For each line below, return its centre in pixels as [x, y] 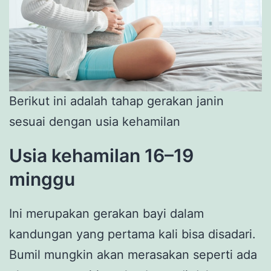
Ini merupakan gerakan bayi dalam [106, 214]
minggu [42, 179]
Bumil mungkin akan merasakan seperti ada [133, 255]
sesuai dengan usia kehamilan [95, 122]
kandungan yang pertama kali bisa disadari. [132, 234]
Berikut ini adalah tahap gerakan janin [116, 101]
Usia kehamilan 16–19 [101, 156]
